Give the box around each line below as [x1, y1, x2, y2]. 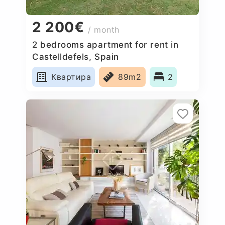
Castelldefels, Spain [32, 51, 119, 62]
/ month [88, 25, 120, 35]
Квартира [51, 71, 91, 82]
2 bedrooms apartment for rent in [32, 39, 179, 50]
